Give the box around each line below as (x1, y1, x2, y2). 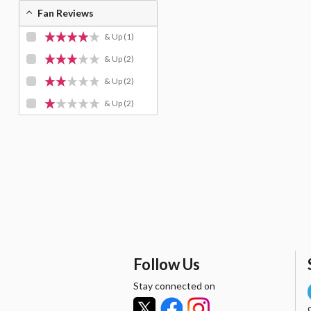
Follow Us (133, 255, 200, 274)
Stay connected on (133, 279, 215, 292)
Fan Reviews (37, 7, 94, 19)
